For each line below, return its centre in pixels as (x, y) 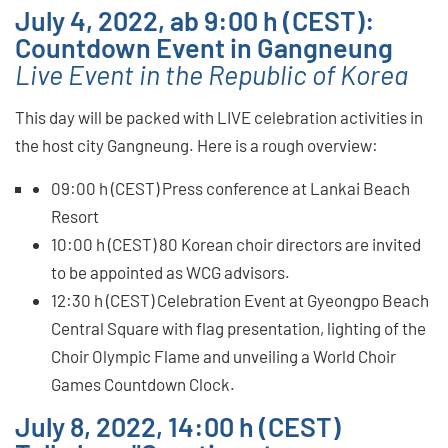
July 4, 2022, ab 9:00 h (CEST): (195, 19)
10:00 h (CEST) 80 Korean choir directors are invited (236, 243)
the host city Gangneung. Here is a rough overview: (196, 144)
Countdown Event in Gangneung (204, 46)
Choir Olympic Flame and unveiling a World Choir (223, 355)
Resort (75, 215)
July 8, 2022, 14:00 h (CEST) (178, 425)
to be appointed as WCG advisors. (170, 271)
